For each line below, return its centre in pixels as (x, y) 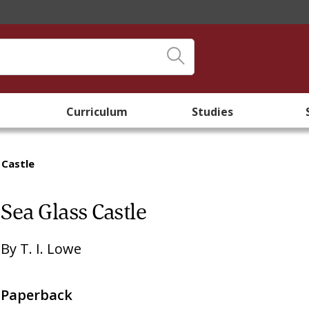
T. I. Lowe (51, 249)
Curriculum (97, 112)
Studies (212, 112)
